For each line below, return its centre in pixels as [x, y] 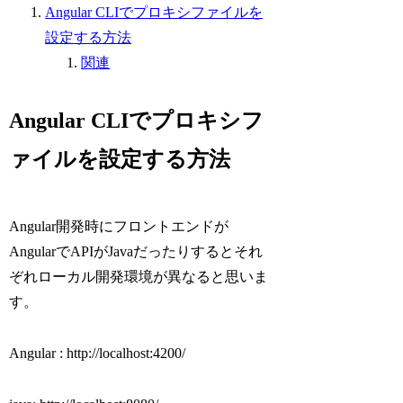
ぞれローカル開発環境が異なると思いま [139, 277]
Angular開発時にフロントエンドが [119, 227]
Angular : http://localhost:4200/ [98, 353]
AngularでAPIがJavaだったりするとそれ [136, 252]
